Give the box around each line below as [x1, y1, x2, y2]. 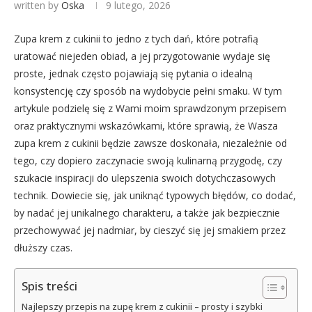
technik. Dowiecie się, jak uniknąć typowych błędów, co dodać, [14, 188, 296, 202]
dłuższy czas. [14, 240, 72, 254]
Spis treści [22, 278, 77, 295]
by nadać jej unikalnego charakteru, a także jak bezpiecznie [14, 205, 280, 219]
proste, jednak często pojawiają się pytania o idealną [14, 66, 253, 80]
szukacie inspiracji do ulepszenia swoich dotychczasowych [14, 171, 276, 185]
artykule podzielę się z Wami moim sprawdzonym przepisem [14, 101, 286, 115]
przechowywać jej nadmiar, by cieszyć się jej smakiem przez [14, 223, 286, 237]
